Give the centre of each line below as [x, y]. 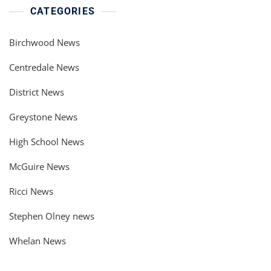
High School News [47, 142]
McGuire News [39, 167]
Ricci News [31, 191]
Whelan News [38, 241]
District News [37, 92]
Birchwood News [44, 43]
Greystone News [43, 117]
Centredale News [44, 67]
